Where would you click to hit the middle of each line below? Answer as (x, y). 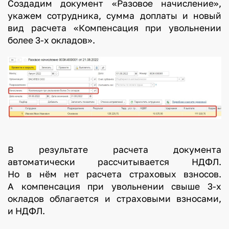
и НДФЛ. (26, 211)
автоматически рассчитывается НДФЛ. (114, 162)
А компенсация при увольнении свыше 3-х (114, 187)
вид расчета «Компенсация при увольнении (114, 28)
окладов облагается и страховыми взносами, (114, 199)
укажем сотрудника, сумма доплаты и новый (114, 15)
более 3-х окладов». (51, 40)
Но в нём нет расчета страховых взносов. (114, 174)
